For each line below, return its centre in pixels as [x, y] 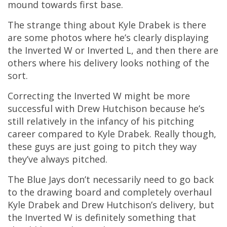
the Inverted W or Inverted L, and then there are [113, 50]
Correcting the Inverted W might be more [99, 96]
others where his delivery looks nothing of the [108, 63]
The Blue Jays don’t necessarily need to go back [111, 179]
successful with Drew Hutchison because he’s [106, 108]
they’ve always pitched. [58, 159]
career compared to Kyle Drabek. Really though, [112, 134]
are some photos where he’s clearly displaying [108, 37]
